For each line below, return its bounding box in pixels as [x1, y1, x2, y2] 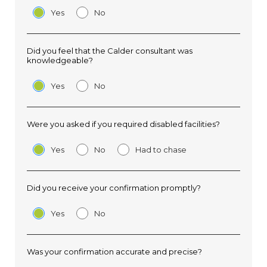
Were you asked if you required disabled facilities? [27, 119, 220, 129]
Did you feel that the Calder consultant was [27, 46, 193, 55]
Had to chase [135, 145, 187, 154]
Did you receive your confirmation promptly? [27, 183, 201, 193]
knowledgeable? [27, 55, 93, 65]
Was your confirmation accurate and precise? [27, 247, 202, 256]
